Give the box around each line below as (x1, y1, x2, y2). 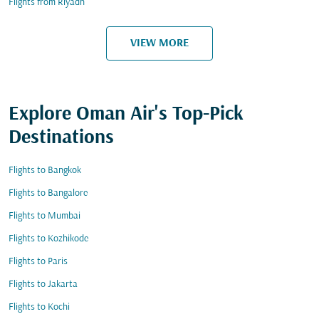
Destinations (9, 127, 114, 149)
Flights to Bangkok (9, 165, 81, 176)
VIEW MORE (130, 37, 189, 49)
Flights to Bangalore (9, 188, 88, 199)
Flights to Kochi (9, 302, 70, 313)
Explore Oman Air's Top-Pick (9, 104, 244, 125)
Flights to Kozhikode (9, 234, 88, 244)
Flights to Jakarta (9, 279, 78, 290)
